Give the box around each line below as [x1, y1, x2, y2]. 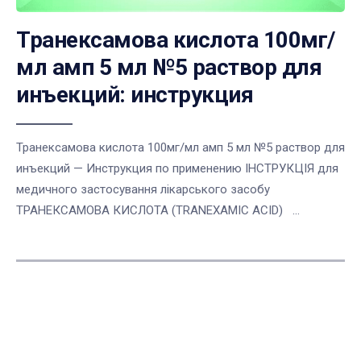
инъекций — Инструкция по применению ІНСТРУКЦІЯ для [16, 161, 338, 176]
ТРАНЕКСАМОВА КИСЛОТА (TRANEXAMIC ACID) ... [16, 203, 300, 218]
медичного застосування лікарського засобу [16, 182, 276, 197]
